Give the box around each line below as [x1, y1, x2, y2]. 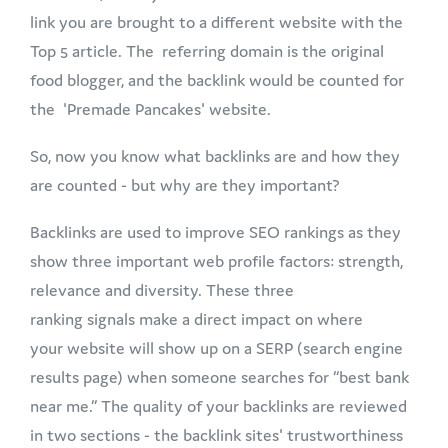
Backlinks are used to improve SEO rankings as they [30, 220, 401, 243]
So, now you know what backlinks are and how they [30, 144, 400, 167]
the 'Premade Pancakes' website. [30, 97, 283, 120]
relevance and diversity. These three [30, 278, 294, 301]
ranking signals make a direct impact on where [30, 307, 363, 330]
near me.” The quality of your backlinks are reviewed [30, 394, 407, 417]
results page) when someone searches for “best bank [30, 365, 409, 388]
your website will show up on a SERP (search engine [30, 336, 403, 359]
